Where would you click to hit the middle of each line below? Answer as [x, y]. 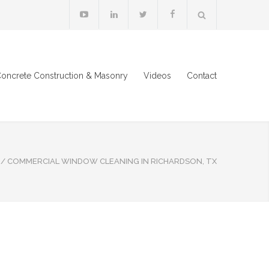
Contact [202, 76]
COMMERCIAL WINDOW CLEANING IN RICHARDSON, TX [112, 161]
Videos [157, 76]
